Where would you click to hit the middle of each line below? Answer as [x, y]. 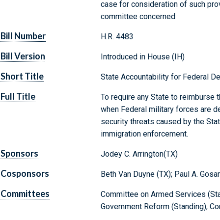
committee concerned [138, 17]
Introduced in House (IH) [142, 57]
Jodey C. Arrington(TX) [139, 154]
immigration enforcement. [144, 134]
